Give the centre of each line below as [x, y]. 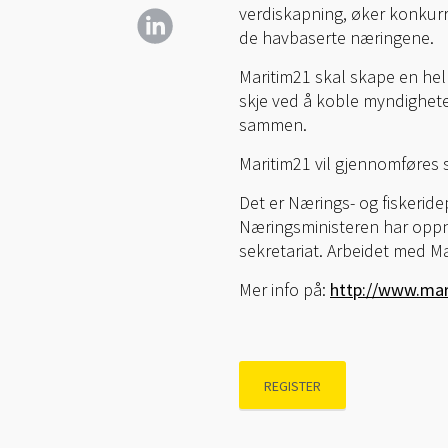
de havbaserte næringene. [336, 37]
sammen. [273, 124]
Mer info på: [284, 289]
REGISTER [292, 386]
